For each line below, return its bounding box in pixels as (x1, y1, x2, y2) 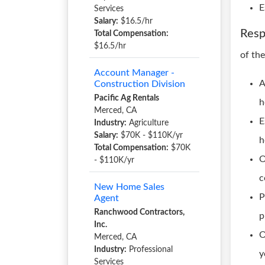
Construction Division (94, 79, 185, 89)
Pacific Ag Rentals (94, 94, 159, 102)
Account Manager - (94, 68, 174, 77)
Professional (127, 245, 173, 254)
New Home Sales (94, 182, 164, 192)
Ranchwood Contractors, (94, 208, 185, 216)
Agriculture (127, 119, 169, 127)
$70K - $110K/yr (118, 131, 183, 140)
